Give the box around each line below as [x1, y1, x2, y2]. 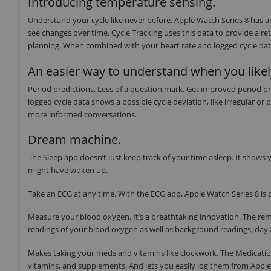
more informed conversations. [28, 108, 137, 120]
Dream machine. [28, 131, 121, 148]
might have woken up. [28, 165, 108, 176]
